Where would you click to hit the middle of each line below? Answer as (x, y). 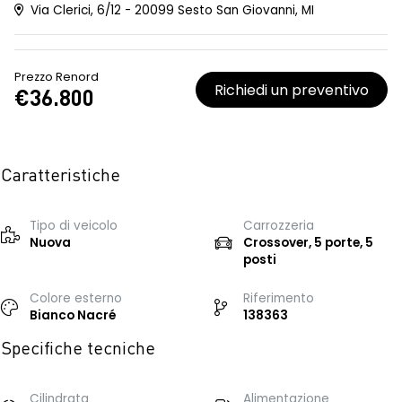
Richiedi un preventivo (292, 90)
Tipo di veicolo (74, 226)
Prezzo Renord (57, 77)
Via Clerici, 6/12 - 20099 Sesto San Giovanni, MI (170, 10)
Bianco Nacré (73, 315)
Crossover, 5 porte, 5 (308, 243)
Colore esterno (76, 298)
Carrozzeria (279, 226)
